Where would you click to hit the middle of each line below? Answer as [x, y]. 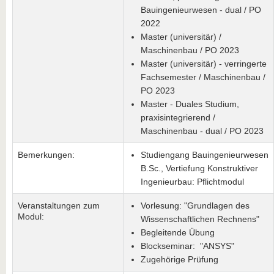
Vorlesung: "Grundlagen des [195, 206]
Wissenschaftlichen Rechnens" [200, 219]
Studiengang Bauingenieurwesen [205, 155]
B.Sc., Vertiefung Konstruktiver [199, 168]
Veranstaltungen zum [59, 206]
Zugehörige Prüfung [180, 259]
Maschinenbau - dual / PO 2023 [202, 131]
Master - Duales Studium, [190, 104]
